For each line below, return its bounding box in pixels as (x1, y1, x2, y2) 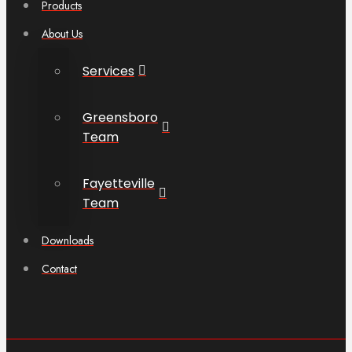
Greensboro (82, 108, 158, 126)
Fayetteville (82, 174, 155, 192)
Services (82, 61, 134, 80)
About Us (42, 25, 82, 42)
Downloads (42, 232, 93, 248)
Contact (42, 260, 77, 277)
